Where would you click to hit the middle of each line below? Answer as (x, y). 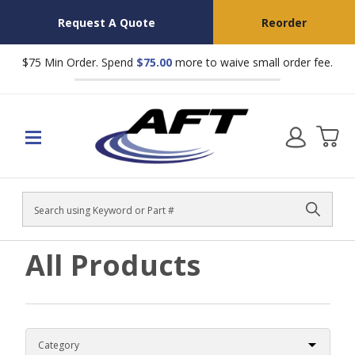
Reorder (284, 22)
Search (40, 217)
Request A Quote (106, 22)
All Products (113, 265)
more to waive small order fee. (252, 62)
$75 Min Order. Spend (79, 62)
